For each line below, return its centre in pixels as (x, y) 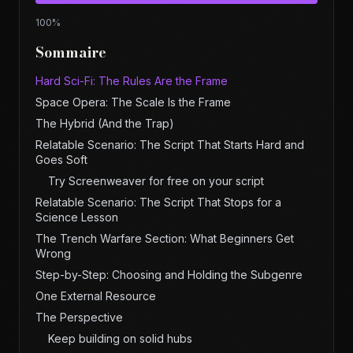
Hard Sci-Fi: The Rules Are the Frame (132, 80)
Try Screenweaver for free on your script (156, 180)
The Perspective (79, 317)
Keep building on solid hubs (120, 338)
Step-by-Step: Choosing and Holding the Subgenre (169, 274)
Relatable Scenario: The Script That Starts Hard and (170, 144)
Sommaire (71, 52)
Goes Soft (61, 159)
